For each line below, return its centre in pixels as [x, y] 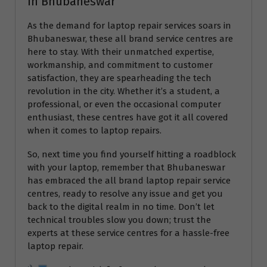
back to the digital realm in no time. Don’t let [121, 207]
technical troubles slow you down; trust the [119, 220]
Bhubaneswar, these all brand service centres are [130, 38]
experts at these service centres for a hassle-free [128, 233]
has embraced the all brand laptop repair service [129, 180]
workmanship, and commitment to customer [120, 65]
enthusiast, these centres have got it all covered [128, 117]
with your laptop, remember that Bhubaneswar [126, 167]
